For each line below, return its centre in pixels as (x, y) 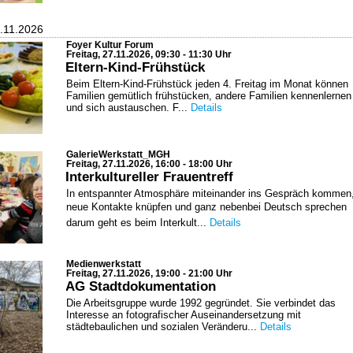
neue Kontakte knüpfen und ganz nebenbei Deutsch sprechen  (208, 206)
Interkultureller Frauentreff (149, 176)
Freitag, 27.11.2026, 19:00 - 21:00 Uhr (149, 273)
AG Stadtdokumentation (141, 286)
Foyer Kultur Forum (110, 45)
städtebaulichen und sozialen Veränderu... (163, 326)
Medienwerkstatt (104, 264)
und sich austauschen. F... (128, 108)
